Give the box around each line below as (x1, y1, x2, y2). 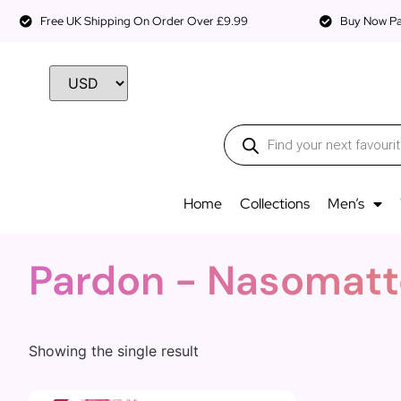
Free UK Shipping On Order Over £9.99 (39, 13, 248, 29)
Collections (239, 193, 310, 213)
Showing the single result (29, 341, 199, 360)
